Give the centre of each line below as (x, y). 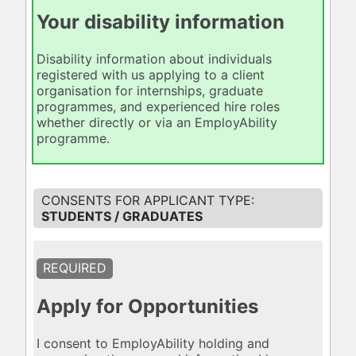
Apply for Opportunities (148, 307)
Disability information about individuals (155, 59)
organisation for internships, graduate (150, 91)
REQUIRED (75, 267)
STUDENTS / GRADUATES (122, 216)
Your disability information (161, 22)
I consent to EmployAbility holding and (153, 344)
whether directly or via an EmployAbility (157, 123)
